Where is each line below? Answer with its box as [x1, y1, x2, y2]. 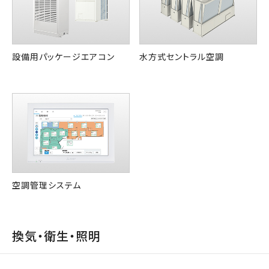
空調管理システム [12, 179, 82, 192]
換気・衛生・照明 [12, 227, 101, 245]
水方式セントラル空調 [139, 50, 225, 63]
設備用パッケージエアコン [12, 50, 115, 63]
